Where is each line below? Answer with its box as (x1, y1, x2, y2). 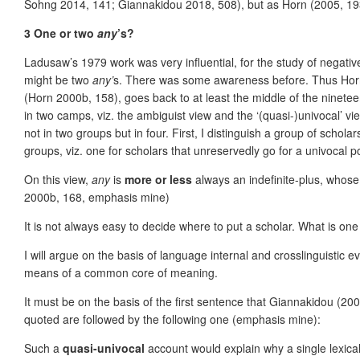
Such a (24, 339, 63, 356)
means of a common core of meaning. (24, 264, 218, 280)
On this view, (24, 170, 92, 187)
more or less (125, 170, 192, 187)
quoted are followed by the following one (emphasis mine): (24, 310, 321, 327)
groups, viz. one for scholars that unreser (24, 141, 233, 158)
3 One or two (24, 24, 97, 41)
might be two (24, 71, 92, 88)
